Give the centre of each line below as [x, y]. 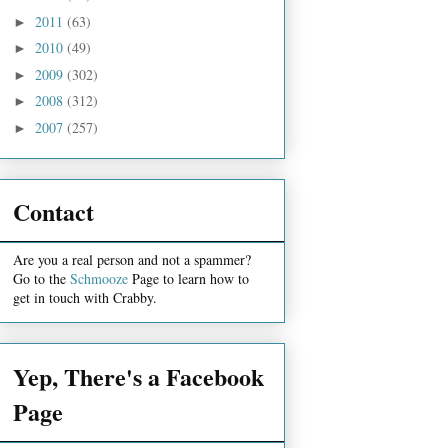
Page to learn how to [188, 279]
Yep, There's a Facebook [138, 376]
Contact [53, 212]
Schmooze [99, 279]
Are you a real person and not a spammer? [132, 260]
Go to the [41, 279]
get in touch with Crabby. [85, 298]
